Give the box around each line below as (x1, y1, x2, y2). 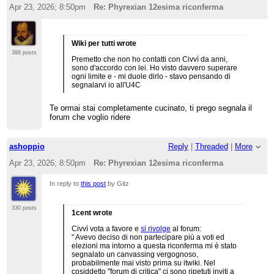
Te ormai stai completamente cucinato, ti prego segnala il (50, 103, 253, 113)
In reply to (50, 180, 81, 188)
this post (81, 180, 106, 188)
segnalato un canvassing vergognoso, (72, 250, 199, 259)
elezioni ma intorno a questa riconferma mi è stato (72, 242, 237, 251)
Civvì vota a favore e (72, 224, 141, 234)
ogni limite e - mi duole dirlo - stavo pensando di (72, 72, 231, 81)
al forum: (171, 224, 202, 234)
